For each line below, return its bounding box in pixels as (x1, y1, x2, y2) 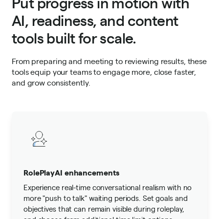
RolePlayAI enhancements (23, 167, 119, 177)
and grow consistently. (12, 77, 90, 88)
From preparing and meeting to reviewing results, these (12, 56, 207, 66)
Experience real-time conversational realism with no (23, 182, 192, 192)
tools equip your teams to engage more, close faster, (12, 66, 197, 77)
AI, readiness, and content (12, 10, 178, 29)
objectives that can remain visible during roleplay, (23, 204, 185, 213)
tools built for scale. (12, 27, 136, 47)
